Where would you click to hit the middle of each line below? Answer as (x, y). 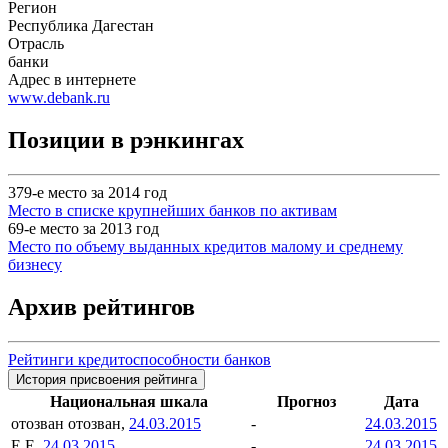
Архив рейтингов (101, 306)
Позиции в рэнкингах (126, 139)
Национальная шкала (129, 401)
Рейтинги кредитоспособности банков (139, 359)
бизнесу (35, 264)
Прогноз (306, 401)
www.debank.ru (59, 98)
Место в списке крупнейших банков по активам (172, 210)
